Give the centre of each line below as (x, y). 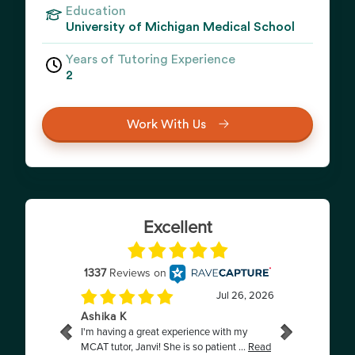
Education (96, 11)
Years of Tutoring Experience (151, 59)
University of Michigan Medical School (180, 27)
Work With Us (166, 124)
